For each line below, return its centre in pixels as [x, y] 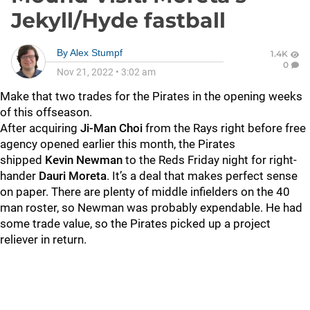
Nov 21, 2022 [85, 72]
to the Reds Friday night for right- [210, 160]
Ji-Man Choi [111, 128]
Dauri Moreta [73, 176]
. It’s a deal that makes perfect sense [202, 176]
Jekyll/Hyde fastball [118, 20]
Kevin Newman [82, 160]
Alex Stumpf [96, 53]
